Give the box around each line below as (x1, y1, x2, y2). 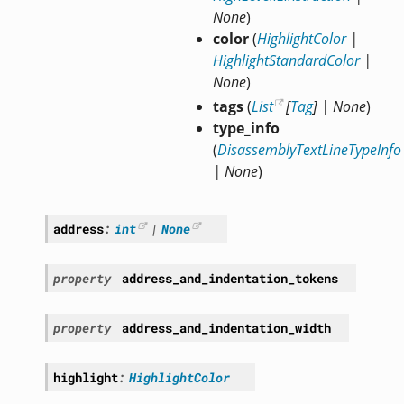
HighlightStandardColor (212, 50, 360, 71)
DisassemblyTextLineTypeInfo (216, 140, 401, 161)
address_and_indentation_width (121, 319, 331, 337)
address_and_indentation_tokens (121, 270, 338, 288)
